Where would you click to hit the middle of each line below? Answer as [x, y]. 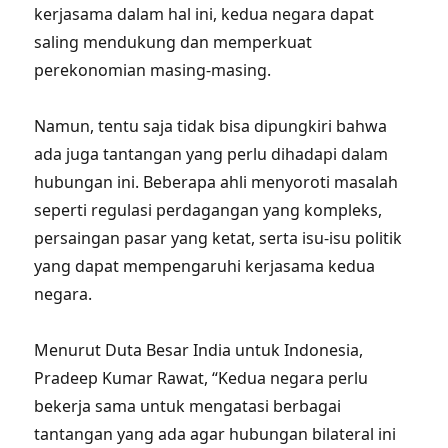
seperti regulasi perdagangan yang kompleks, [208, 210]
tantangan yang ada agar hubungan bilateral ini [215, 434]
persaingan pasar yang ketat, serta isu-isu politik [218, 238]
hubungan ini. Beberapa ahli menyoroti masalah [216, 182]
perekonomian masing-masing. [153, 70]
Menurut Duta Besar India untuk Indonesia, [199, 350]
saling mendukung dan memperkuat [173, 42]
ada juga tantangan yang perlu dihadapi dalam [211, 154]
